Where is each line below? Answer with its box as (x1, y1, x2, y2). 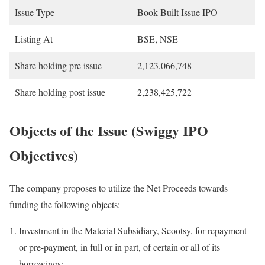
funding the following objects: (9, 198, 120, 211)
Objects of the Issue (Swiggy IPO (9, 120, 208, 141)
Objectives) (9, 145, 78, 166)
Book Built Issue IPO (137, 6, 218, 19)
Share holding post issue (15, 86, 105, 99)
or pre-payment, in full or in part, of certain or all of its (19, 241, 220, 254)
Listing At (15, 33, 53, 46)
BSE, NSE (137, 33, 178, 46)
